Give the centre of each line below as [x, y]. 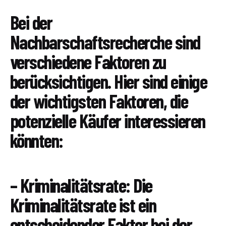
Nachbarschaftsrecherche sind [105, 42]
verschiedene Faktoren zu [88, 61]
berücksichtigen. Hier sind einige [109, 81]
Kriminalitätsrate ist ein [83, 205]
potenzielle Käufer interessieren [108, 120]
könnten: [37, 140]
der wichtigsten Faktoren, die [99, 101]
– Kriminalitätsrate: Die [81, 185]
